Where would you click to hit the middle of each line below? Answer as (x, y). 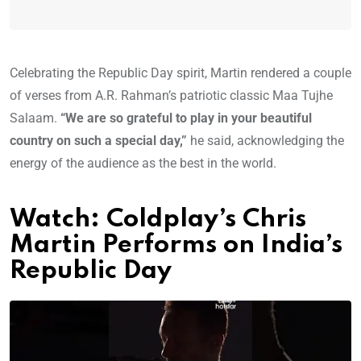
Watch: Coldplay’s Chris (158, 220)
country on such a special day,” (100, 141)
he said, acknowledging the (267, 141)
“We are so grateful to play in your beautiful (186, 118)
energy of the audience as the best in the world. (143, 164)
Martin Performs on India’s (176, 246)
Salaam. (35, 118)
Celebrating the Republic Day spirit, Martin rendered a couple (180, 73)
